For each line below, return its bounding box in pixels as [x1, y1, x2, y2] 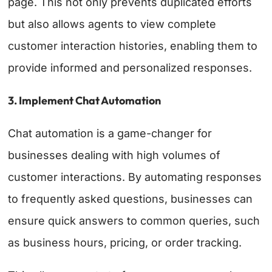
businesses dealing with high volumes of [8, 149, 221, 162]
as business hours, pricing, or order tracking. [8, 236, 245, 250]
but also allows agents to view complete [8, 18, 217, 31]
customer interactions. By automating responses [8, 171, 262, 184]
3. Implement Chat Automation [8, 93, 161, 108]
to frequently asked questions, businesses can [8, 192, 253, 206]
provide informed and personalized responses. [8, 61, 253, 75]
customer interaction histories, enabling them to [8, 39, 258, 53]
